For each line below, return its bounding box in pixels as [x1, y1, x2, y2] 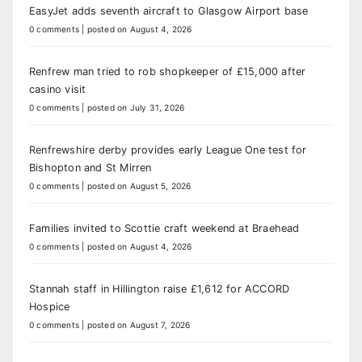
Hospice [29, 300, 70, 313]
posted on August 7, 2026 [86, 319, 191, 330]
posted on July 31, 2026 [86, 102, 185, 112]
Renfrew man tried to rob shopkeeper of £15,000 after [29, 65, 306, 78]
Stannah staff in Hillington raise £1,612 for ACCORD [29, 282, 290, 295]
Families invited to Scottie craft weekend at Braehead [29, 221, 300, 234]
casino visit [29, 82, 86, 95]
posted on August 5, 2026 [86, 180, 192, 191]
